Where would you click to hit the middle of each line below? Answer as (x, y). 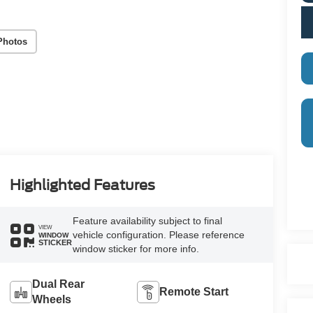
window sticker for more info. (136, 249)
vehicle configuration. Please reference (158, 235)
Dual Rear (58, 284)
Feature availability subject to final (147, 221)
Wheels (51, 300)
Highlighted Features (82, 185)
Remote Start (194, 292)
